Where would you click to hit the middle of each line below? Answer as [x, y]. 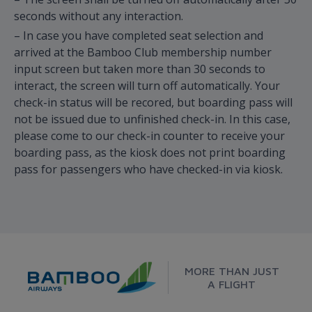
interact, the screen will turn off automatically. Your [147, 85]
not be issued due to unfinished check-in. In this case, [152, 119]
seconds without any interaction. [100, 16]
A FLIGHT [232, 284]
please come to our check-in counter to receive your [149, 135]
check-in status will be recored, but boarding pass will [153, 102]
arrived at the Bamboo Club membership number [143, 52]
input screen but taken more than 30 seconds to [140, 69]
